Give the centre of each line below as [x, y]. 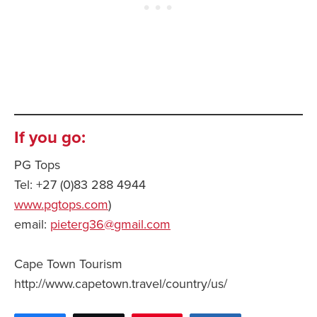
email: [32, 225]
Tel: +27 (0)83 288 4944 [80, 185]
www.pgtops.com [61, 205]
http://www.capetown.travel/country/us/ [121, 284]
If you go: [50, 138]
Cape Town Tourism [70, 264]
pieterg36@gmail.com [110, 225]
